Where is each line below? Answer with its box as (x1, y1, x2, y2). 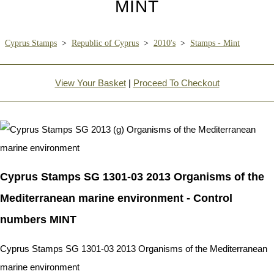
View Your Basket (54, 77, 126, 88)
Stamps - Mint (190, 38, 240, 48)
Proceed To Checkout (133, 77, 220, 88)
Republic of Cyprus (72, 38, 139, 48)
